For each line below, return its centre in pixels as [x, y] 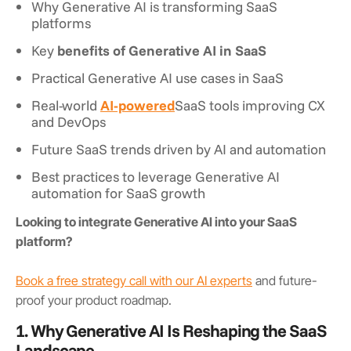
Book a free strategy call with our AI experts [134, 280]
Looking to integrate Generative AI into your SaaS [156, 221]
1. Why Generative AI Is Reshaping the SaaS [171, 330]
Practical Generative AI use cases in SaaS [157, 77]
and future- [285, 280]
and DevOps [69, 121]
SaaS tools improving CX [250, 105]
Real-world [66, 105]
